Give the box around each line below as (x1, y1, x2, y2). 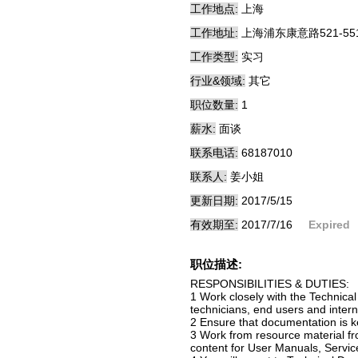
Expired (308, 218, 350, 231)
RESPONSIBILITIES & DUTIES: (190, 277, 349, 290)
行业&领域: (190, 74, 245, 87)
